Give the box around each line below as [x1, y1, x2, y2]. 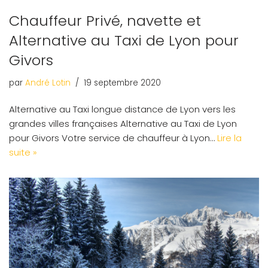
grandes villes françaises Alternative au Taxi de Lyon [9, 117, 237, 130]
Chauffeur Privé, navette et [9, 11, 201, 31]
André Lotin [25, 77, 71, 89]
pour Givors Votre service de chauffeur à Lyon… [9, 132, 217, 145]
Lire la [217, 132, 242, 145]
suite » [9, 146, 37, 159]
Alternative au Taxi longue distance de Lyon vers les [9, 103, 236, 116]
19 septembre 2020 [84, 77, 161, 89]
